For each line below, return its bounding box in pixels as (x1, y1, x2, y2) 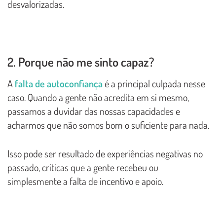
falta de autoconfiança (15, 76, 103, 90)
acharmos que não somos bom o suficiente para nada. (7, 118, 209, 131)
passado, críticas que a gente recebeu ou (7, 160, 158, 174)
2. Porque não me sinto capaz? (7, 53, 154, 70)
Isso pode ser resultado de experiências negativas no (7, 147, 203, 160)
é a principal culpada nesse (103, 76, 205, 90)
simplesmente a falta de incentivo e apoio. (7, 174, 163, 187)
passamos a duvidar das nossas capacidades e (7, 104, 180, 117)
